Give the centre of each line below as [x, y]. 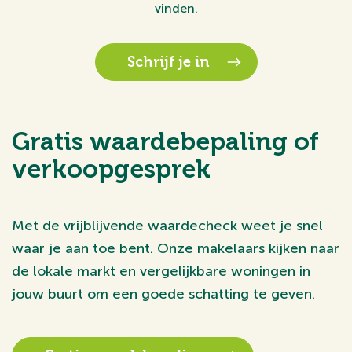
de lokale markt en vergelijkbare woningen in [161, 271]
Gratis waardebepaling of [165, 141]
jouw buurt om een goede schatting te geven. [163, 293]
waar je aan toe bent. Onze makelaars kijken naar [176, 248]
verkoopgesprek [111, 169]
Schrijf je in [168, 62]
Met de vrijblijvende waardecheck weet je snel [167, 225]
